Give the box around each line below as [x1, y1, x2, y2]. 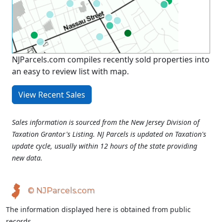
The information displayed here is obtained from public [6, 205, 191, 214]
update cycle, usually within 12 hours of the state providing [12, 141, 197, 151]
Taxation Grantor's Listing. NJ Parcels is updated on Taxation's [12, 129, 206, 139]
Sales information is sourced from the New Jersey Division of [12, 117, 199, 127]
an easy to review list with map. [12, 66, 129, 77]
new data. [12, 153, 43, 163]
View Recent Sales [18, 89, 85, 100]
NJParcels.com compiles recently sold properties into [12, 54, 210, 65]
